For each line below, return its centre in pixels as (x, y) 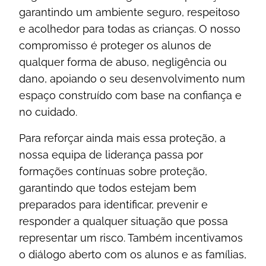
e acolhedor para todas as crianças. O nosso (130, 29)
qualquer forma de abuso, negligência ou (123, 62)
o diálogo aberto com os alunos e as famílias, (133, 254)
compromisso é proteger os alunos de (115, 45)
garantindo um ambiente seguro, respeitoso (129, 12)
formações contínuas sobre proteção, (113, 171)
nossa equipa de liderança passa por (111, 155)
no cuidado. (48, 112)
